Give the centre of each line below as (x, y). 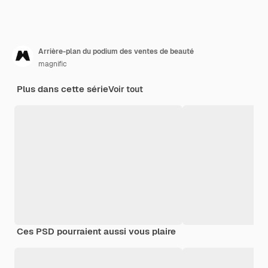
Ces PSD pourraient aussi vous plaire (96, 231)
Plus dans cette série (63, 89)
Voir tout (126, 89)
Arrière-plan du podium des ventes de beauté (116, 51)
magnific (53, 64)
